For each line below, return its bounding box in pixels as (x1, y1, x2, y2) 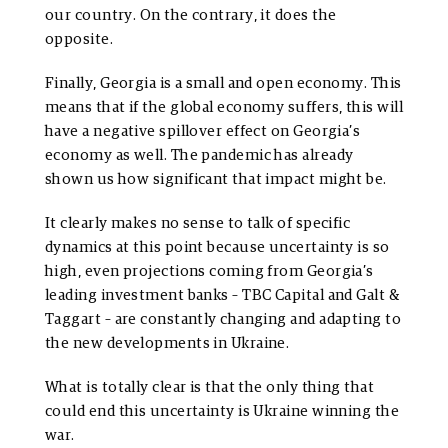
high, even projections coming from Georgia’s (45, 264, 374, 280)
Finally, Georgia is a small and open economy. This (45, 76, 402, 92)
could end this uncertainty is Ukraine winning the (45, 404, 400, 420)
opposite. (45, 32, 114, 48)
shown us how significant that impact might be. (45, 172, 387, 188)
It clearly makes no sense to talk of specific (45, 216, 351, 232)
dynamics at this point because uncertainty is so (45, 240, 390, 256)
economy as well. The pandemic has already (45, 148, 354, 164)
